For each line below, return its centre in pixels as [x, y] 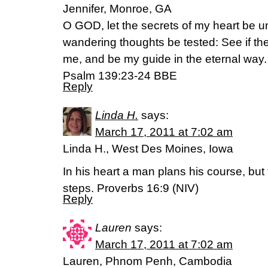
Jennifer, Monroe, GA [117, 9]
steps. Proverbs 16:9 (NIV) [131, 188]
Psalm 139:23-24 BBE [120, 76]
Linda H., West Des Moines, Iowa [148, 149]
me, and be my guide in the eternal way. [165, 59]
